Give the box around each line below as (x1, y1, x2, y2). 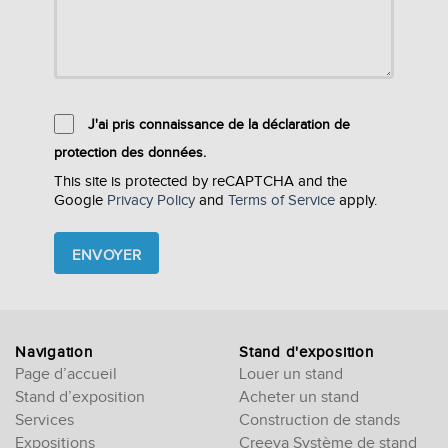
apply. (335, 192, 377, 210)
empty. (55, 279, 95, 296)
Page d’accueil (15, 364, 117, 384)
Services (15, 410, 74, 430)
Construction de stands (239, 410, 400, 430)
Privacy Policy (107, 192, 195, 210)
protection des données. (54, 144, 206, 161)
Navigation (15, 343, 93, 361)
